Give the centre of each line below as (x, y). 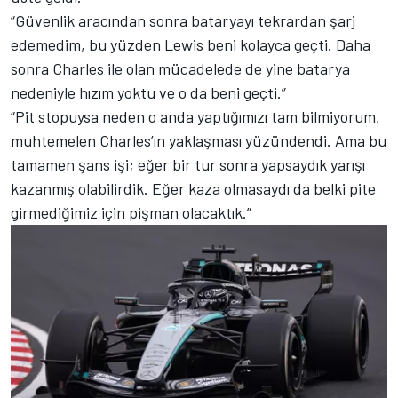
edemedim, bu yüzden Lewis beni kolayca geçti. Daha (191, 45)
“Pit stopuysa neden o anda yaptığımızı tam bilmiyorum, (195, 117)
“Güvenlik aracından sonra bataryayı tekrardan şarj (183, 21)
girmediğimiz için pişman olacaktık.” (131, 213)
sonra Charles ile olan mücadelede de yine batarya (180, 69)
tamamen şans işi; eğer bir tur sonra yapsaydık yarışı (188, 165)
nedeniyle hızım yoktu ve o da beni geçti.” (148, 93)
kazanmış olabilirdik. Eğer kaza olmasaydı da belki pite (193, 189)
